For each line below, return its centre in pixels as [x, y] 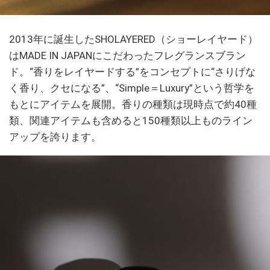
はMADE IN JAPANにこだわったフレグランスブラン [127, 56]
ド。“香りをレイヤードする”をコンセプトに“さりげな [132, 72]
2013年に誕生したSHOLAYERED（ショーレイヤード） [133, 39]
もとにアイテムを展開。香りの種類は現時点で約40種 [133, 105]
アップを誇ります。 [55, 137]
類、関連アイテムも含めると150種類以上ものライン [131, 121]
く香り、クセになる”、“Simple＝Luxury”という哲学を [132, 88]
